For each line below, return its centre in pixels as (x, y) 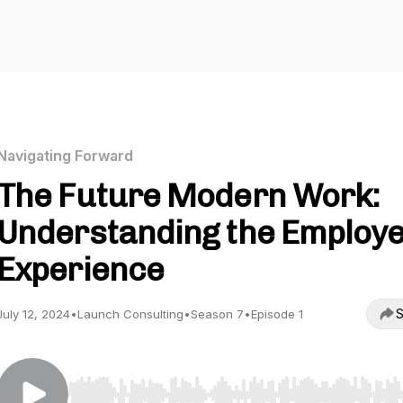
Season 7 (217, 314)
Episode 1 (277, 314)
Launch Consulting (130, 314)
